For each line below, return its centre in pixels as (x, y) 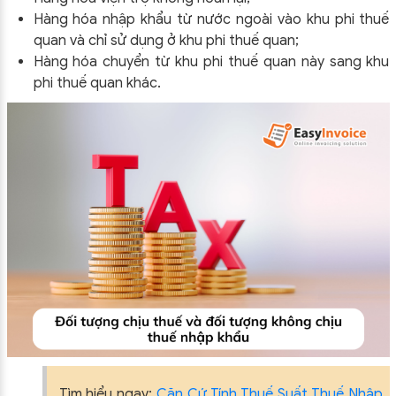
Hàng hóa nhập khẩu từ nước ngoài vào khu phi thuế (211, 19)
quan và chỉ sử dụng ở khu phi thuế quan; (166, 40)
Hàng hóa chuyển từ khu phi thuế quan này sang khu (211, 61)
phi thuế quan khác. (97, 83)
